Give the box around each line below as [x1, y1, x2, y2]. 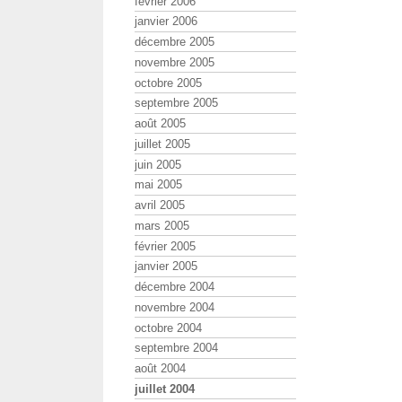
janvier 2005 [135, 259, 197, 274]
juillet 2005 [135, 136, 190, 151]
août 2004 [135, 362, 186, 376]
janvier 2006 [135, 14, 197, 29]
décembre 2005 [135, 35, 214, 49]
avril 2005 [135, 198, 185, 213]
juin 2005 [135, 157, 181, 171]
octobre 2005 [135, 75, 202, 90]
